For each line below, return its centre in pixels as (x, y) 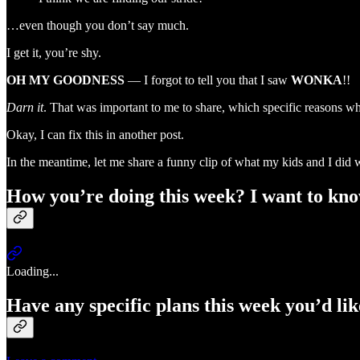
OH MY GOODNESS (65, 80)
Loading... (33, 272)
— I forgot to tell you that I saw (208, 80)
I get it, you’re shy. (54, 53)
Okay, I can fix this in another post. (95, 135)
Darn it (25, 108)
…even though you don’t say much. (98, 26)
